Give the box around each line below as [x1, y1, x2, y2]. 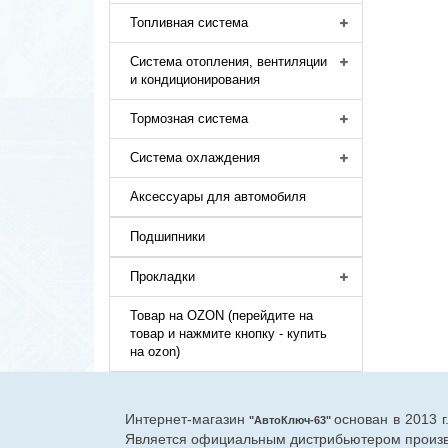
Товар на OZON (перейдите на [130, 308, 314, 323]
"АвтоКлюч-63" [244, 414, 335, 426]
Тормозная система [130, 111, 249, 126]
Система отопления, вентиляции [130, 54, 328, 69]
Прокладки [130, 269, 196, 284]
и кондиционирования [130, 72, 261, 87]
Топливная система [130, 15, 249, 30]
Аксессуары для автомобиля [130, 189, 307, 204]
